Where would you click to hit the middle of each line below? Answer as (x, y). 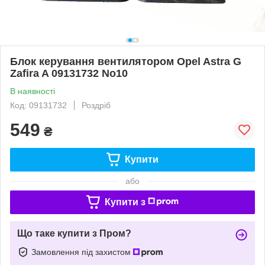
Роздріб (96, 105)
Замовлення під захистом (82, 252)
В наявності (33, 91)
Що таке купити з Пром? (74, 233)
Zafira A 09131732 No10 (69, 73)
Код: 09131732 (38, 105)
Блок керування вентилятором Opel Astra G (126, 61)
